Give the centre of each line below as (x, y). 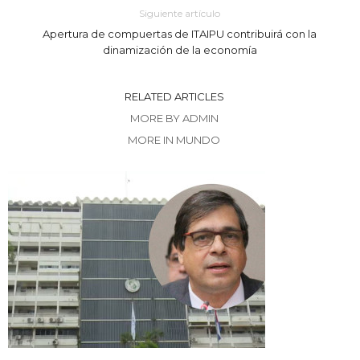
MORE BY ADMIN (174, 118)
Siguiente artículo (180, 13)
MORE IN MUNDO (174, 140)
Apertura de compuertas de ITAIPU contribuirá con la (180, 34)
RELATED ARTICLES (174, 96)
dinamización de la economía (180, 50)
